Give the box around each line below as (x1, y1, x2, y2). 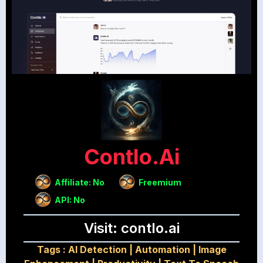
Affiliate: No (54, 177, 104, 187)
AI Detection (68, 244, 127, 256)
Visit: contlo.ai (83, 220, 180, 237)
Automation (134, 244, 190, 256)
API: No (54, 194, 85, 205)
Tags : (36, 244, 68, 256)
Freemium (139, 177, 181, 187)
